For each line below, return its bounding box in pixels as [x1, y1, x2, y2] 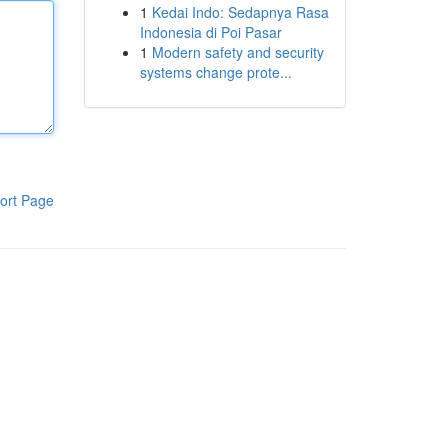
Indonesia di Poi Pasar [139, 22, 282, 42]
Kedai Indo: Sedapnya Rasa [151, 2, 329, 22]
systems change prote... [139, 62, 292, 82]
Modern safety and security [151, 42, 324, 62]
